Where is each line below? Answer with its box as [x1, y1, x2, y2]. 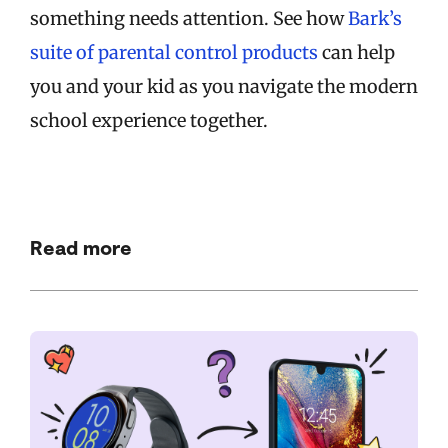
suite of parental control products [30, 41, 318, 65]
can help [318, 41, 395, 65]
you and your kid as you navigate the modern [30, 75, 418, 99]
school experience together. [30, 109, 268, 133]
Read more [30, 235, 132, 260]
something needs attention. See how [30, 7, 348, 31]
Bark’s [348, 7, 402, 31]
